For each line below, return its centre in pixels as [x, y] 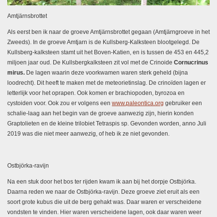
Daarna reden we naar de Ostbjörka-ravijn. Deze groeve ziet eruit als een [103, 192]
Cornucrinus [191, 63]
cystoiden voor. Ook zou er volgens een [60, 103]
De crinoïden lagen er [177, 83]
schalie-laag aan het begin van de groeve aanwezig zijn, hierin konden [101, 114]
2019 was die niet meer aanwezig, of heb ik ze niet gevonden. [89, 134]
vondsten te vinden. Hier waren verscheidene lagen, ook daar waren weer [104, 212]
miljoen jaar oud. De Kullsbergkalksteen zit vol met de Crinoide [91, 63]
